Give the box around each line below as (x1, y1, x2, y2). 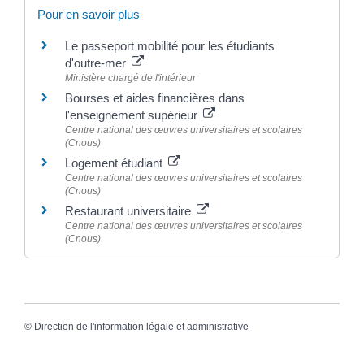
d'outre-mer (64, 56, 129, 71)
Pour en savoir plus (37, 7, 140, 22)
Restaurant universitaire (64, 204, 194, 219)
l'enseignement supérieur (64, 108, 201, 123)
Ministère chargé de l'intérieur (64, 72, 196, 84)
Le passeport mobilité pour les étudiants (64, 39, 275, 54)
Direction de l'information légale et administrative (33, 320, 249, 332)
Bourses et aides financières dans (64, 91, 245, 106)
